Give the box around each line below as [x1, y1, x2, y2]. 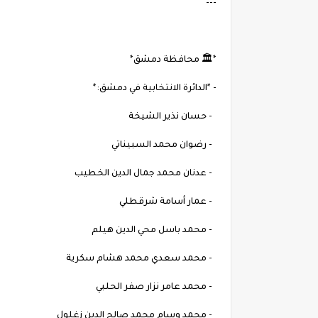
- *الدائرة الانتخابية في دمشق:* [93, 84, 216, 94]
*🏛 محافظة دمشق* [130, 55, 216, 66]
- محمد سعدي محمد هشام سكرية [66, 254, 216, 265]
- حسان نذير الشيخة [128, 112, 216, 123]
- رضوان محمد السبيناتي [111, 141, 216, 151]
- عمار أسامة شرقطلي [119, 197, 216, 208]
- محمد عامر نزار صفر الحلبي [96, 283, 216, 293]
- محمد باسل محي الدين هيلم [92, 226, 216, 236]
